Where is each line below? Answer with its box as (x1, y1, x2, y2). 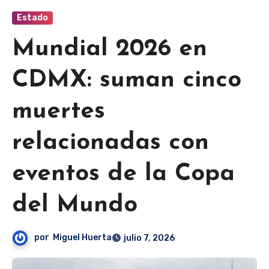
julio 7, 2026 (124, 233, 175, 244)
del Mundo (12, 193, 138, 218)
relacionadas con (12, 131, 209, 156)
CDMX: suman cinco (12, 68, 241, 93)
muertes (12, 100, 105, 124)
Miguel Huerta (53, 232, 112, 243)
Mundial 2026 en (12, 37, 207, 62)
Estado (17, 13, 48, 23)
